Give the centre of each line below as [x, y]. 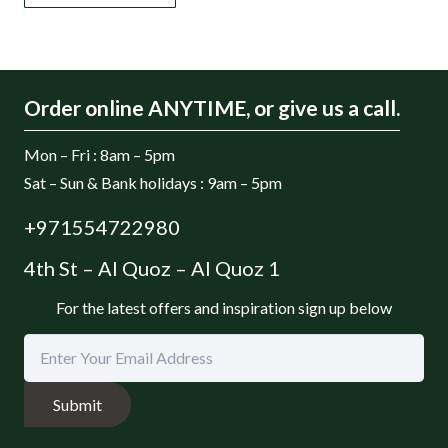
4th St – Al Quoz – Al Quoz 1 [152, 268]
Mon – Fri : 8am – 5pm [99, 155]
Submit [77, 404]
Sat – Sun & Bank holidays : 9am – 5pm [153, 183]
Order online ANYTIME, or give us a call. [212, 108]
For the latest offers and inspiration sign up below [224, 308]
